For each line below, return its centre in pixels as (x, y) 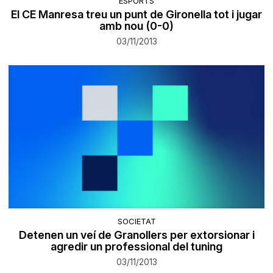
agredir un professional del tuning (136, 246)
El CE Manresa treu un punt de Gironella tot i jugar (136, 15)
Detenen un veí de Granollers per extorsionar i (136, 235)
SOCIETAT (136, 221)
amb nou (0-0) (136, 26)
